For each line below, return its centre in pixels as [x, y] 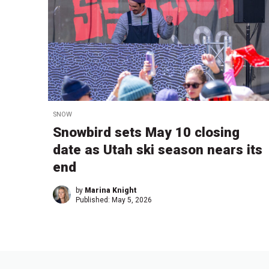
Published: [94, 200]
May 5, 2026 [132, 200]
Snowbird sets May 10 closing [146, 132]
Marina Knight [111, 190]
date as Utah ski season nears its [158, 149]
